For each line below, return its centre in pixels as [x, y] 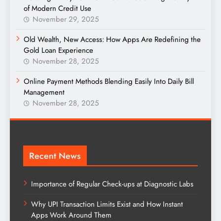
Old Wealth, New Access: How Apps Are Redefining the [112, 40]
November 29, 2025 [66, 19]
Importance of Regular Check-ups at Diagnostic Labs [112, 184]
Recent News [55, 156]
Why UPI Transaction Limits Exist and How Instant [107, 204]
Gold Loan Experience [58, 51]
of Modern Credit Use [57, 9]
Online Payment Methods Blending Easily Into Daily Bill [109, 82]
